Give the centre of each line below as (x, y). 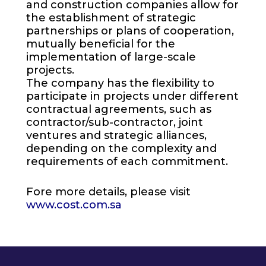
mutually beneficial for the (101, 44)
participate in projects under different (133, 96)
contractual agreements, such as (119, 109)
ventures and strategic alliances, (117, 135)
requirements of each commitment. (127, 161)
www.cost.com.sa (74, 205)
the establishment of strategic (111, 18)
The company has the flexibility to (121, 83)
